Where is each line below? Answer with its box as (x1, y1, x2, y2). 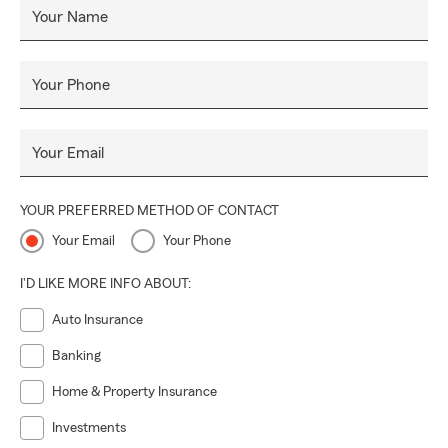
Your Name (32, 9, 108, 25)
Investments (52, 421, 126, 435)
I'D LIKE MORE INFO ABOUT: (20, 277, 191, 291)
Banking (52, 349, 101, 363)
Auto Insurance (52, 313, 143, 327)
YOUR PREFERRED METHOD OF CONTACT (20, 204, 279, 218)
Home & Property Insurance (52, 385, 217, 399)
